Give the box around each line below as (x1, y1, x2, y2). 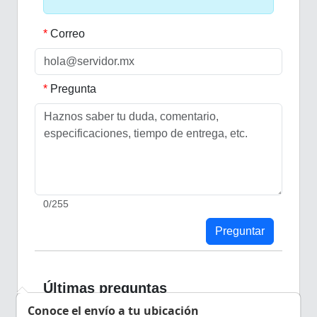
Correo (50, 27, 85, 40)
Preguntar (215, 224, 265, 237)
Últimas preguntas (43, 279, 167, 296)
